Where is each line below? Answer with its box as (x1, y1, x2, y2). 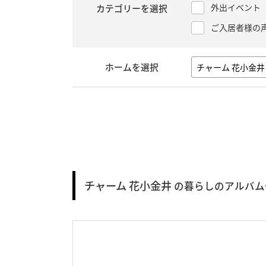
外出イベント (211, 1, 261, 13)
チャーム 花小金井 (84, 178, 172, 194)
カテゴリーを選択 (96, 2, 167, 15)
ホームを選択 (105, 61, 159, 74)
